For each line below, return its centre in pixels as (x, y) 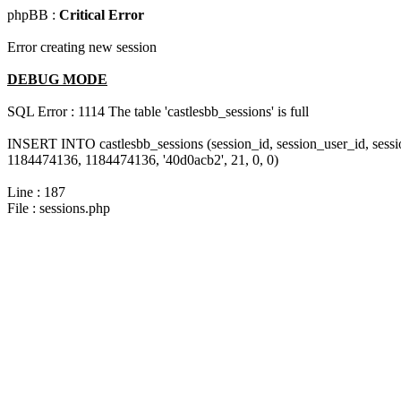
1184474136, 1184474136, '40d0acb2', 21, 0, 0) (143, 160)
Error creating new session (82, 47)
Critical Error (102, 15)
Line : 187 (36, 192)
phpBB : (33, 15)
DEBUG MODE (57, 79)
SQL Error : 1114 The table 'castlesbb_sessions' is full (158, 111)
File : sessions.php (59, 208)
